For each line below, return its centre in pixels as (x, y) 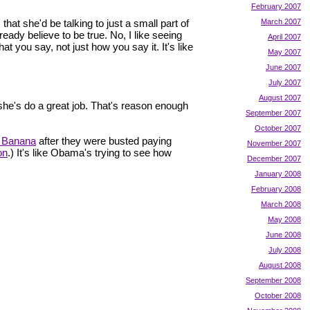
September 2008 (273, 280)
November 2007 (274, 143)
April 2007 (284, 36)
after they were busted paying (104, 140)
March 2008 (281, 204)
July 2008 (285, 249)
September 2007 (273, 112)
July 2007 (285, 82)
